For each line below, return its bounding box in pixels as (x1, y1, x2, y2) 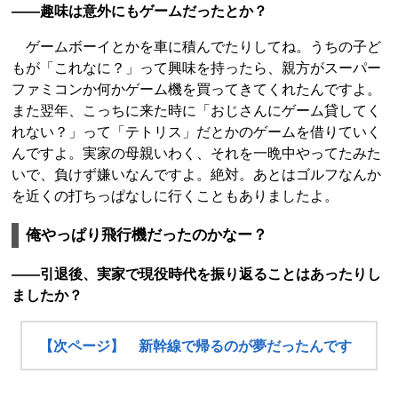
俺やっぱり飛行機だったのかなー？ (26, 226, 267, 243)
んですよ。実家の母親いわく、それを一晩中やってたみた (12, 145, 381, 161)
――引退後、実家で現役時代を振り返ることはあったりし (12, 266, 381, 282)
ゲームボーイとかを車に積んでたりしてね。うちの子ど (12, 38, 381, 54)
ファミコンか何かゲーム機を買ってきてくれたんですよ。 (12, 81, 381, 97)
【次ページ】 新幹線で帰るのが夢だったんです (39, 338, 353, 354)
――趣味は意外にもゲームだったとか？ (12, 3, 267, 19)
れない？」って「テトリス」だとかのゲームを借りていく (12, 123, 381, 139)
